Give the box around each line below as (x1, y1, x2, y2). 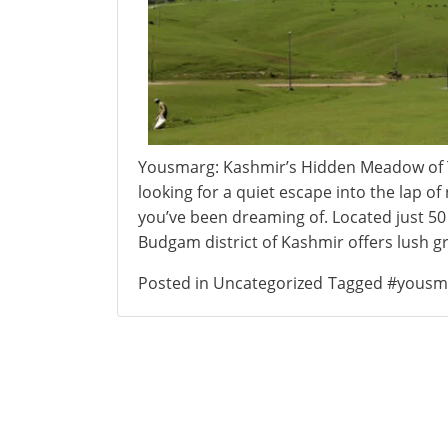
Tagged (328, 272, 387, 294)
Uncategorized (213, 272, 323, 294)
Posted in (138, 272, 213, 294)
